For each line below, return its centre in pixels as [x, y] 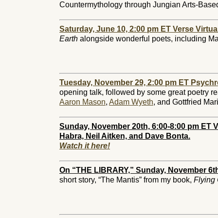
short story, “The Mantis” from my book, [127, 180]
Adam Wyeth [131, 102]
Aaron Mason [82, 102]
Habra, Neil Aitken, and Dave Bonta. [125, 136]
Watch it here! [85, 146]
